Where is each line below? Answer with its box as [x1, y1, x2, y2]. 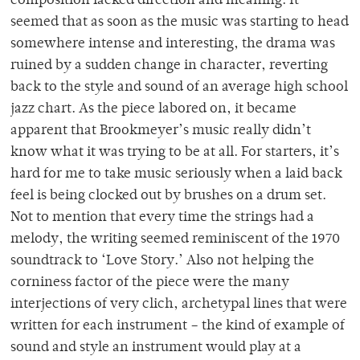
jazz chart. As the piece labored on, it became [10, 102, 297, 117]
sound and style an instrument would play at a [10, 341, 301, 356]
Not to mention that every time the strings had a [10, 211, 314, 226]
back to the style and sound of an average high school [10, 80, 348, 96]
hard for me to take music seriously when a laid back [10, 167, 342, 182]
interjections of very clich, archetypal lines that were [10, 297, 347, 313]
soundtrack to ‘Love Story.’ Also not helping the [10, 254, 314, 269]
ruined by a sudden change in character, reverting [10, 59, 328, 74]
